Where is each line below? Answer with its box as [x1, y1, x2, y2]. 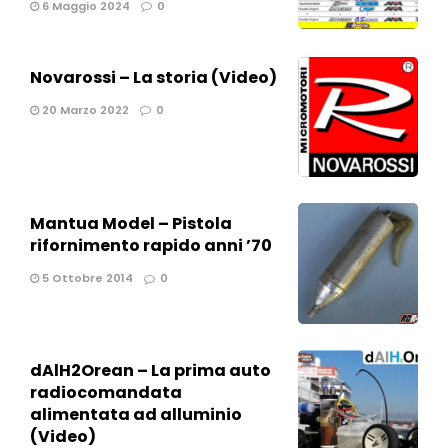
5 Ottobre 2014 [39, 270, 133, 287]
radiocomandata [30, 381, 182, 405]
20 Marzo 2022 [39, 101, 129, 118]
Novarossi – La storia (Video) [30, 65, 277, 89]
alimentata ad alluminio [30, 403, 242, 427]
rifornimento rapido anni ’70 [30, 234, 272, 258]
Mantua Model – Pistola [30, 212, 232, 236]
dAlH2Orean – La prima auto [30, 359, 271, 383]
